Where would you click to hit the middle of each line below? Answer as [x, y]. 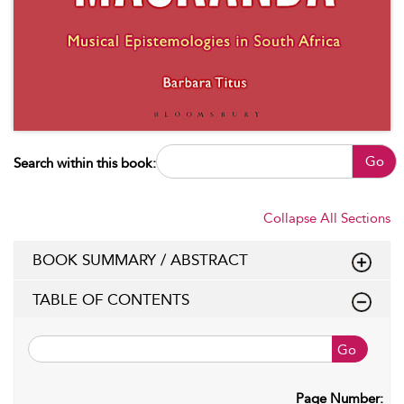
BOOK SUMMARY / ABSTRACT [140, 259]
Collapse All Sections [327, 218]
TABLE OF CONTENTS [111, 299]
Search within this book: [85, 163]
